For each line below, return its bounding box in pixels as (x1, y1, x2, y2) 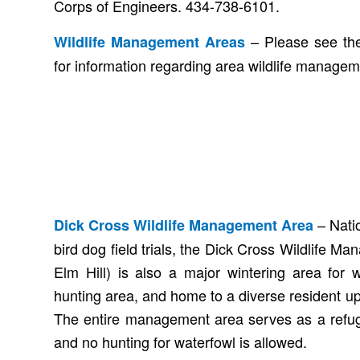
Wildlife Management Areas (54, 31, 245, 53)
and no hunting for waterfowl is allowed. (54, 331, 307, 353)
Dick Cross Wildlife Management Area (54, 215, 314, 236)
